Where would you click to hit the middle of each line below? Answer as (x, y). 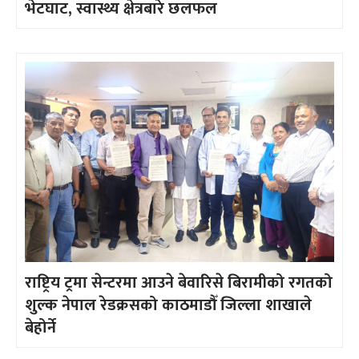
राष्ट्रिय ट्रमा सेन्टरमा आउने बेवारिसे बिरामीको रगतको (179, 283)
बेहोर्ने (40, 328)
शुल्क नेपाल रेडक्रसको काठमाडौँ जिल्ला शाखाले (168, 306)
